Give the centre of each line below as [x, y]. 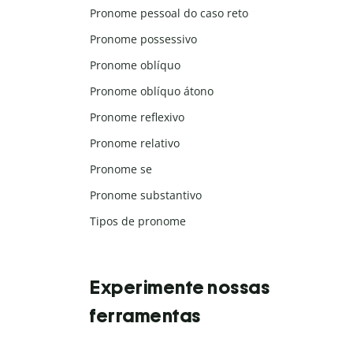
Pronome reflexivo [137, 117]
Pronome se [121, 169]
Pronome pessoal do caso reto [169, 13]
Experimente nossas [180, 288]
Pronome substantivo [146, 195]
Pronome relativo [135, 143]
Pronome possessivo [143, 39]
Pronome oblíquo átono [152, 91]
